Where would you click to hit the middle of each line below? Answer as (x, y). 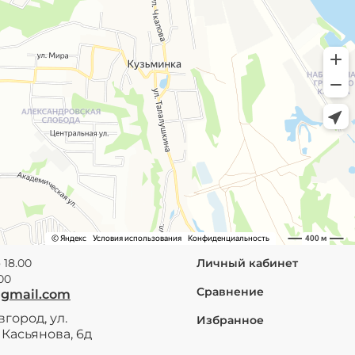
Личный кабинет (247, 263)
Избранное (230, 320)
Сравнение (230, 291)
